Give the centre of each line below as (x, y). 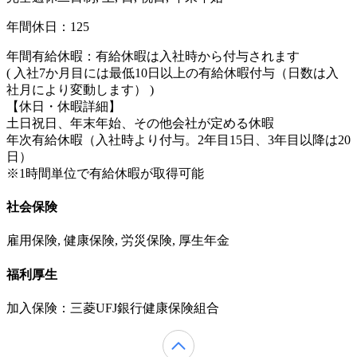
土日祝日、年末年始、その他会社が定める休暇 (140, 123)
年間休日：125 (48, 26)
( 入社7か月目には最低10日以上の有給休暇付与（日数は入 (173, 73)
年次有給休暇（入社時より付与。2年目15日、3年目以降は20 (178, 139)
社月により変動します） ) (80, 89)
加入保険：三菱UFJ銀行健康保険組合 (113, 308)
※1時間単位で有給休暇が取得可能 (105, 173)
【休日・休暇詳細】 (64, 106)
